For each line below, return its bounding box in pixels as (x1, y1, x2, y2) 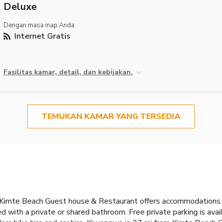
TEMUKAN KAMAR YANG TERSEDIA (42, 111, 180, 122)
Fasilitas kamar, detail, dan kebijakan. (3, 67, 133, 77)
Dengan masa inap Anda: (3, 21, 76, 30)
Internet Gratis (12, 31, 70, 42)
